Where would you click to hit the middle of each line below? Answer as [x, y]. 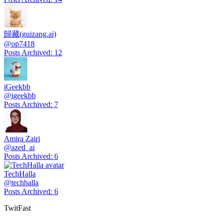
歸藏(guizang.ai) [30, 34]
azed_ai [23, 147]
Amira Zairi [22, 138]
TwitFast [17, 208]
